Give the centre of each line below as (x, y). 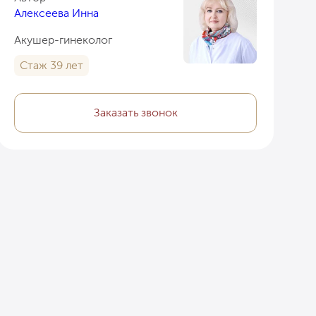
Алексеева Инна (56, 13)
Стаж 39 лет (51, 65)
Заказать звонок (135, 112)
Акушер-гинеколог (63, 39)
